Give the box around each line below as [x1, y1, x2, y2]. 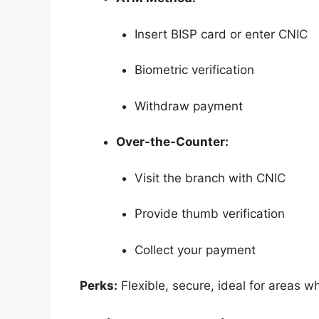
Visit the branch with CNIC [134, 170, 286, 185]
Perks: [80, 278, 117, 293]
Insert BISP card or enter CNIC [134, 26, 308, 41]
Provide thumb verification [134, 206, 285, 221]
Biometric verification [134, 63, 254, 77]
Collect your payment [134, 242, 256, 257]
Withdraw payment [134, 98, 243, 113]
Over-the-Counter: [116, 135, 229, 149]
